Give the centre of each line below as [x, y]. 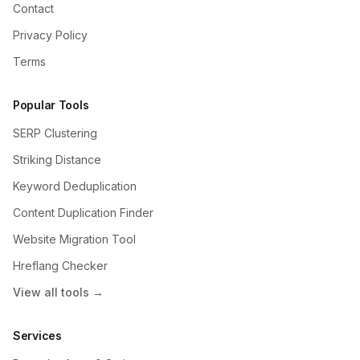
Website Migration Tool [74, 239]
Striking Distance [57, 159]
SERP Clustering [55, 133]
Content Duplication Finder [83, 212]
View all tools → [58, 292]
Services [37, 335]
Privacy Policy [50, 35]
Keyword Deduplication [75, 186]
